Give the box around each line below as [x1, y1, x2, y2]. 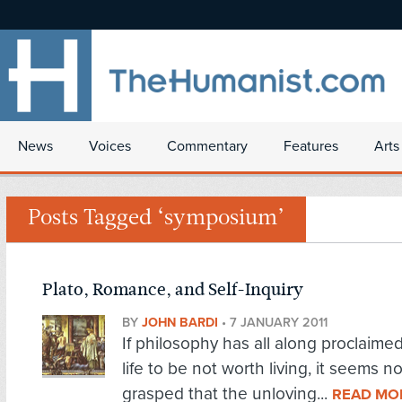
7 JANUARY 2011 [230, 315, 328, 331]
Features [284, 137, 338, 155]
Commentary [167, 137, 248, 155]
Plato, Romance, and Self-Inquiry [42, 277, 303, 302]
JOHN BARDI [142, 315, 219, 331]
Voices [89, 137, 131, 155]
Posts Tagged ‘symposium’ [28, 208, 284, 231]
